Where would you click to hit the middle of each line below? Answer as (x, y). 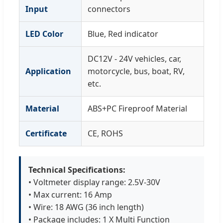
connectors (109, 9)
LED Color (44, 34)
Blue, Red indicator (123, 34)
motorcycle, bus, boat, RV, (136, 71)
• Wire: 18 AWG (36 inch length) (86, 207)
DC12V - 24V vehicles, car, (134, 59)
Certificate (46, 134)
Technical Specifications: (77, 170)
